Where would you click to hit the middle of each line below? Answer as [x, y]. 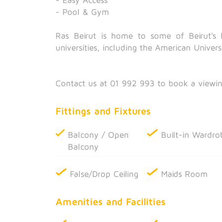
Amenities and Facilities [111, 201]
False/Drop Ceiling [104, 174]
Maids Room [185, 174]
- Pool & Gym [82, 12]
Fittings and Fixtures [103, 111]
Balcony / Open [99, 135]
